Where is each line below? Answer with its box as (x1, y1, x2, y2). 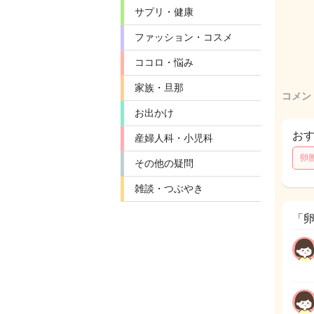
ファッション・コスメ (135, 32, 233, 43)
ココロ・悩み (135, 57, 193, 68)
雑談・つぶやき (135, 183, 203, 194)
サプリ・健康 (135, 6, 193, 18)
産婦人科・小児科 (135, 132, 213, 144)
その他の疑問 (135, 158, 193, 169)
